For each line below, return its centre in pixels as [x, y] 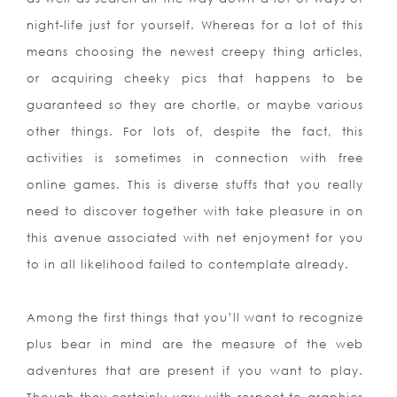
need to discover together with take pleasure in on [195, 211]
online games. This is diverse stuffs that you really [195, 185]
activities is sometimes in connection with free [195, 158]
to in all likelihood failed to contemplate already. [188, 265]
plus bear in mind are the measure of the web [195, 344]
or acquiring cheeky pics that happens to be [195, 78]
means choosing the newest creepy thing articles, [195, 52]
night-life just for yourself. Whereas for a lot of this [195, 25]
